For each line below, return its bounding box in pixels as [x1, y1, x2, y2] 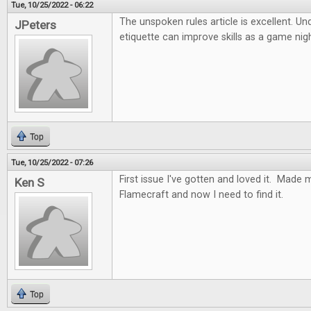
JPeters [15, 18, 56, 32]
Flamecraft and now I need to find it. [119, 189, 283, 201]
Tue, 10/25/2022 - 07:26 [11, 158, 93, 167]
